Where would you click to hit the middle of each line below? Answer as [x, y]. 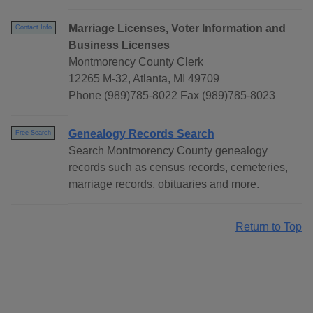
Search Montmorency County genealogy [168, 151]
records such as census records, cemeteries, [178, 168]
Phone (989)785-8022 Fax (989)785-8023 [172, 96]
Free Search [33, 133]
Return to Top [269, 227]
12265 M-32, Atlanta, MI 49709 [144, 79]
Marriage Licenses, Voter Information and [177, 29]
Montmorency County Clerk [136, 62]
